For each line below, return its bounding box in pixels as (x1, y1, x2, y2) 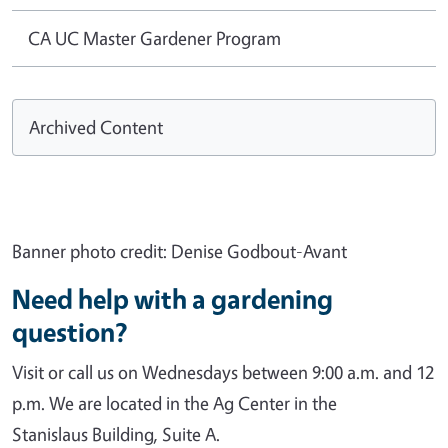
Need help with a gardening (12, 281, 333, 316)
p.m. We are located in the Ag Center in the (12, 390, 337, 415)
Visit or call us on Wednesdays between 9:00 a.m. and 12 (12, 359, 434, 384)
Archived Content (29, 114, 163, 139)
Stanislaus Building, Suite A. (12, 421, 220, 446)
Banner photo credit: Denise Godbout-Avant (12, 238, 347, 263)
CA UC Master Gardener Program (28, 25, 281, 50)
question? (12, 314, 133, 349)
